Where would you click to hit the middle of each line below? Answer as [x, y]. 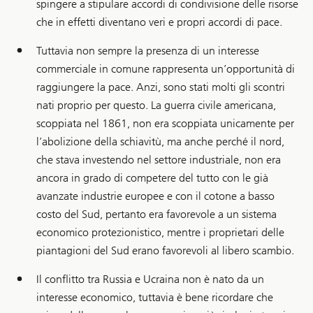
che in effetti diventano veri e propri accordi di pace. [159, 22]
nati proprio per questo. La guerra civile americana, [156, 105]
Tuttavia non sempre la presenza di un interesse [148, 50]
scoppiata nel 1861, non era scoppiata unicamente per [165, 123]
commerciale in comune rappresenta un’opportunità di [166, 68]
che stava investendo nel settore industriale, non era [159, 159]
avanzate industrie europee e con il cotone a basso [155, 196]
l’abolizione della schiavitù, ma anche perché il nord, [160, 141]
